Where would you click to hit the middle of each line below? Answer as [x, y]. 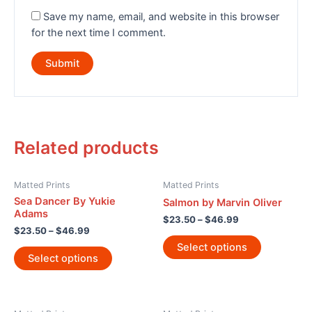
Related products [86, 148]
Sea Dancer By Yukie [65, 201]
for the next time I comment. [99, 33]
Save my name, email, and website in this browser [162, 17]
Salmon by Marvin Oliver [223, 202]
